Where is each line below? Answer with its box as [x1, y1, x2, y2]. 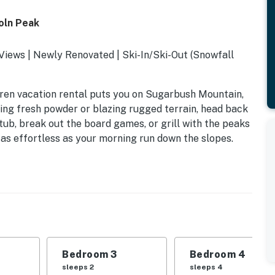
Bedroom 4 [189, 248, 246, 260]
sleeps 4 [189, 262, 223, 271]
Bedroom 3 [62, 248, 117, 260]
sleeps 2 [62, 262, 95, 271]
